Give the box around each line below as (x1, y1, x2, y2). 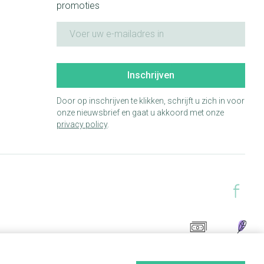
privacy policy (56, 119, 107, 129)
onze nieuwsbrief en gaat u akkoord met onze (56, 107, 224, 117)
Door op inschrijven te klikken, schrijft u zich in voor (56, 95, 245, 105)
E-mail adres (55, 21, 110, 32)
